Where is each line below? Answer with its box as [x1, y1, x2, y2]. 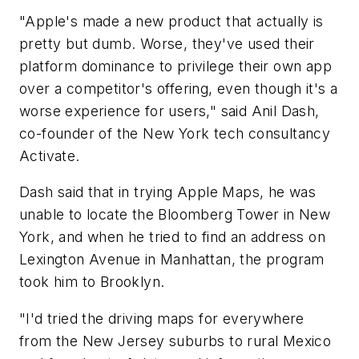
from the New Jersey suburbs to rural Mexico [19, 332, 332, 349]
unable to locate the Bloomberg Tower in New [19, 206, 331, 224]
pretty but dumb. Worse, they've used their [19, 34, 315, 52]
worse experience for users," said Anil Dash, [19, 102, 320, 119]
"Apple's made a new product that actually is [19, 12, 324, 30]
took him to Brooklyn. [19, 273, 165, 291]
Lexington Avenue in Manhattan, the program [19, 251, 325, 268]
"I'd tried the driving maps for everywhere [19, 309, 305, 327]
